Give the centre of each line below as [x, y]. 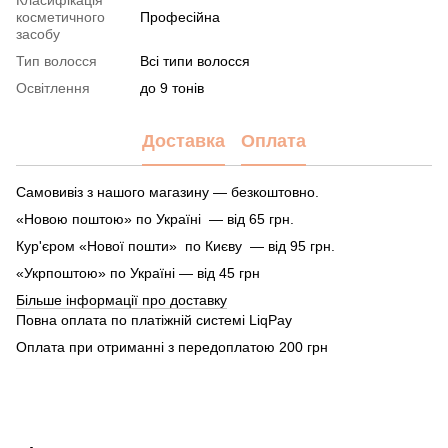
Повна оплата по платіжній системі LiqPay [156, 319]
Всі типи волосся [195, 60]
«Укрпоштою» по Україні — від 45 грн [140, 272]
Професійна [180, 16]
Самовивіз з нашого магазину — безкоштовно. [167, 191]
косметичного [60, 16]
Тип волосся [56, 60]
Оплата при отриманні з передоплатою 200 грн [174, 346]
